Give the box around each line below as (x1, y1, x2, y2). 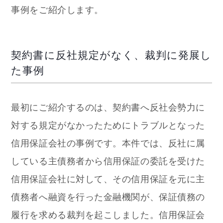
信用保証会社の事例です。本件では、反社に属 (11, 138, 205, 148)
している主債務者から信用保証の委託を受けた (11, 156, 205, 166)
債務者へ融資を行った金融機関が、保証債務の (11, 192, 205, 202)
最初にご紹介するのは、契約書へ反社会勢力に (11, 102, 205, 112)
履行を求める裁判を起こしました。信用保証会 (11, 210, 205, 220)
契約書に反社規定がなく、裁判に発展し (11, 49, 212, 61)
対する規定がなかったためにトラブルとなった (11, 120, 205, 130)
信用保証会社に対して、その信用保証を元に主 (11, 174, 205, 184)
